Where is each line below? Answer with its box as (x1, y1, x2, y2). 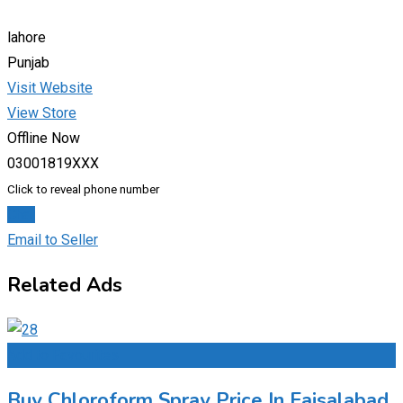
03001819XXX (7, 155, 99, 173)
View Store (7, 104, 76, 122)
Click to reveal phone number (7, 183, 159, 197)
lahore (7, 29, 46, 47)
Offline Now (7, 130, 80, 148)
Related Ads (7, 272, 122, 300)
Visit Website (7, 79, 93, 97)
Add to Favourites (7, 346, 119, 364)
